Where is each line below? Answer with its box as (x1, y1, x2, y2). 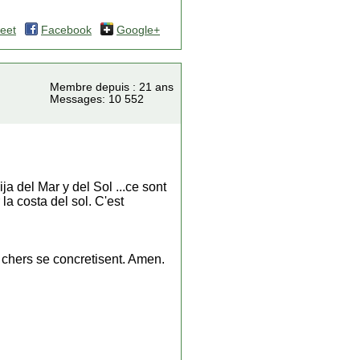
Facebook (41, 24, 92, 36)
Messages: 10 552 (50, 93, 144, 105)
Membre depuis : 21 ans (50, 81, 174, 93)
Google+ (117, 24, 160, 36)
